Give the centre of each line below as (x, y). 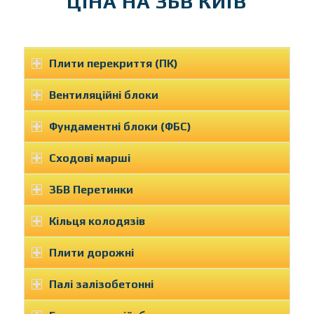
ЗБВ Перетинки (91, 190)
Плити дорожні (91, 253)
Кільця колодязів (97, 221)
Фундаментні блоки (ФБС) (120, 127)
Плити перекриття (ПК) (113, 63)
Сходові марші (89, 158)
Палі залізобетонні (101, 284)
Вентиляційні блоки (103, 95)
